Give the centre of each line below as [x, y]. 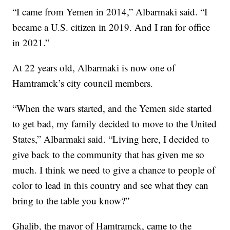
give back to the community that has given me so [109, 154]
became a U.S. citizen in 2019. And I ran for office [111, 27]
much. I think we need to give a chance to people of [114, 169]
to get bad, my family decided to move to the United [115, 123]
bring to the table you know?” [71, 200]
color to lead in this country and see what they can [111, 185]
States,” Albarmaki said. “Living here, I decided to [111, 139]
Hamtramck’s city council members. [83, 83]
